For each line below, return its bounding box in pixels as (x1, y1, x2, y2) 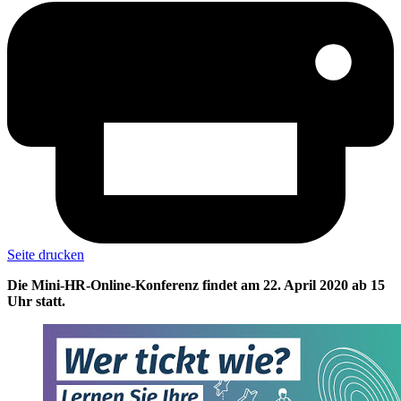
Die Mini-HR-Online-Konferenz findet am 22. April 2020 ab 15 (7, 277, 385, 294)
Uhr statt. (7, 294, 65, 310)
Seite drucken (7, 247, 84, 263)
